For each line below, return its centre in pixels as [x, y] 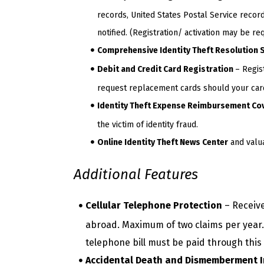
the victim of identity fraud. [148, 125]
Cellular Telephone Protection [154, 206]
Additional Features [136, 175]
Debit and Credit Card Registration [166, 70]
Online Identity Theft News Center [163, 143]
